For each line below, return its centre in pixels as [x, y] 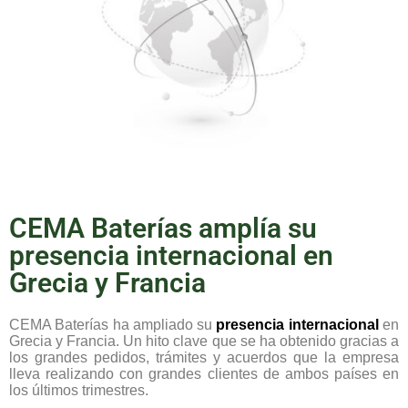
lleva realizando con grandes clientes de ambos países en [204, 374]
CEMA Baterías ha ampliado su [113, 325]
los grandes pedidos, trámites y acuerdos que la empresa [204, 358]
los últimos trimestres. [79, 391]
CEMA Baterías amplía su [163, 229]
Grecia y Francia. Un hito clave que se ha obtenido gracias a [204, 342]
